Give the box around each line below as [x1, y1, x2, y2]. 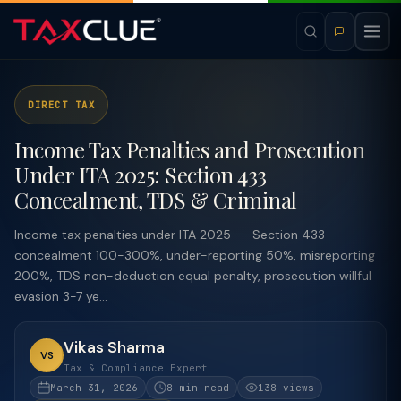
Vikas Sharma [64, 337, 165, 357]
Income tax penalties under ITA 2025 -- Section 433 [14, 226, 325, 243]
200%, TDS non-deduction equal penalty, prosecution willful [14, 268, 371, 284]
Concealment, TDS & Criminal [14, 185, 297, 214]
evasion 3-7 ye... [14, 288, 107, 304]
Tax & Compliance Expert [64, 362, 208, 374]
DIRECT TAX [28, 98, 95, 111]
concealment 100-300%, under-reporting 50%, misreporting [14, 247, 375, 263]
